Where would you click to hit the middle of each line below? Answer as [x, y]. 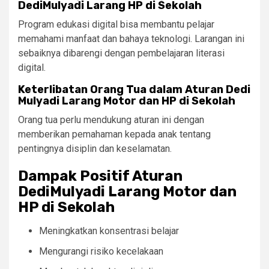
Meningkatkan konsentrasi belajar [109, 231]
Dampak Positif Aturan [100, 176]
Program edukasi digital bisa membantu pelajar [116, 24]
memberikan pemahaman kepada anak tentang [114, 134]
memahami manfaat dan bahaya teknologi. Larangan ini [131, 38]
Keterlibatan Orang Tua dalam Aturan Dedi [134, 89]
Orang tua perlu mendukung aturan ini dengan [111, 119]
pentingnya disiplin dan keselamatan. [95, 148]
